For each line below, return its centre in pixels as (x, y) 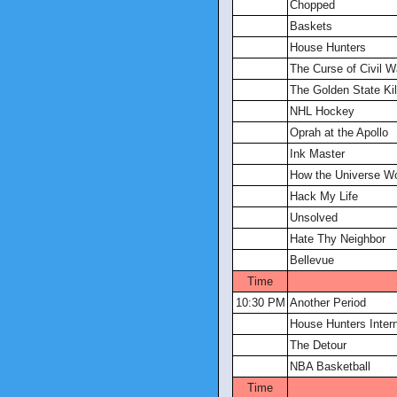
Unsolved (314, 218)
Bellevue (312, 260)
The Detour (318, 345)
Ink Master (317, 154)
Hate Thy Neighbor (338, 239)
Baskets (311, 26)
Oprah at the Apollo (339, 132)
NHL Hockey (322, 111)
